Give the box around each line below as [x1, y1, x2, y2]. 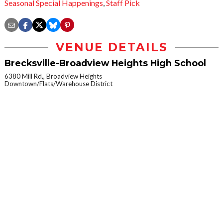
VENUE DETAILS [55, 40, 168, 55]
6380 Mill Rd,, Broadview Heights [4, 72, 102, 81]
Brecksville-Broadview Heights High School [4, 58, 206, 69]
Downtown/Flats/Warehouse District [4, 80, 112, 88]
